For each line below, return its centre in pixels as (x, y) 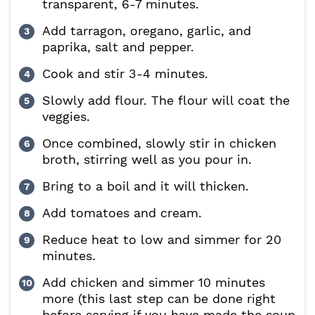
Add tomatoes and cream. (122, 213)
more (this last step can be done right (159, 299)
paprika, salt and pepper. (118, 47)
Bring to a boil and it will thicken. (146, 186)
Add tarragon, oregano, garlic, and (147, 31)
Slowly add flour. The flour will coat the (166, 101)
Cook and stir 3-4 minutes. (125, 74)
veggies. (66, 117)
